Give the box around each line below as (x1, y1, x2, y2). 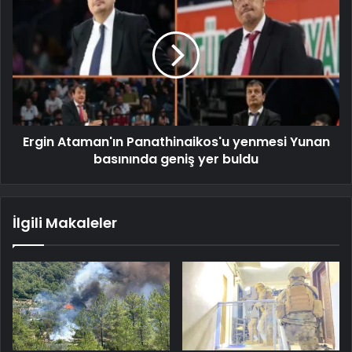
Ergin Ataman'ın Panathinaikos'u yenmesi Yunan (22, 132, 330, 151)
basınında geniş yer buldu (93, 149, 258, 168)
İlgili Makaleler (13, 212, 117, 233)
